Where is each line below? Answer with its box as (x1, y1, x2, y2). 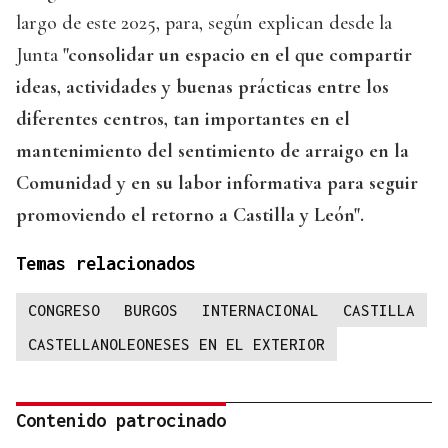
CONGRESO (28, 301, 100, 320)
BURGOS (124, 301, 178, 320)
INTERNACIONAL (202, 301, 319, 320)
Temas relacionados (16, 253, 196, 275)
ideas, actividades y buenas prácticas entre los (16, 75, 389, 100)
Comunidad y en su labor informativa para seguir (16, 171, 418, 196)
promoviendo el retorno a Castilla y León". (16, 203, 364, 228)
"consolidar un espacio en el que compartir (58, 43, 412, 68)
